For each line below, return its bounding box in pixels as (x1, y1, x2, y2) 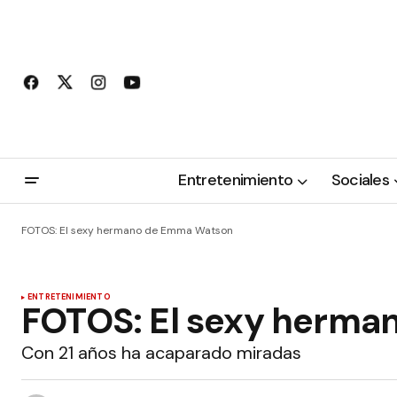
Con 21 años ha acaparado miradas (21, 341, 301, 364)
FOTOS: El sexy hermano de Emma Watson (21, 223, 233, 237)
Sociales (331, 169, 390, 191)
